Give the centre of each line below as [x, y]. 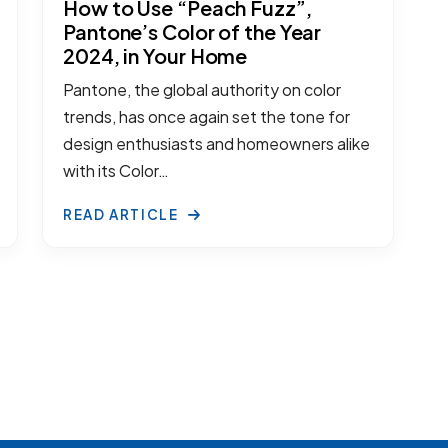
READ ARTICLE [123, 214]
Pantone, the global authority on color [202, 89]
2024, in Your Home [155, 55]
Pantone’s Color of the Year [192, 31]
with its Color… [116, 170]
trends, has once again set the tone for [206, 116]
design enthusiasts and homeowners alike [216, 143]
